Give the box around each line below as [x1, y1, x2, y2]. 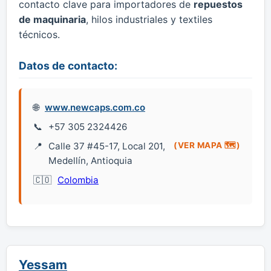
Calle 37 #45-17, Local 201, [48, 140, 165, 152]
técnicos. [19, 28, 60, 41]
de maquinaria [19, 13, 86, 25]
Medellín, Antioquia [48, 154, 132, 166]
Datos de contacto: [19, 59, 117, 72]
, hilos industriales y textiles [86, 13, 212, 25]
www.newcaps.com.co [45, 101, 145, 113]
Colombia [57, 174, 99, 186]
